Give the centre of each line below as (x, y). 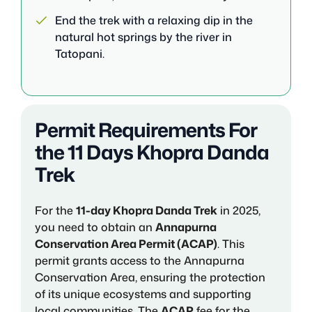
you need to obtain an (95, 227)
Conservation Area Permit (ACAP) (126, 243)
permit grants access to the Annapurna (140, 260)
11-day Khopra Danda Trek (147, 210)
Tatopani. (80, 53)
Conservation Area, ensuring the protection (150, 277)
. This (231, 243)
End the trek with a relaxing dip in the (154, 20)
